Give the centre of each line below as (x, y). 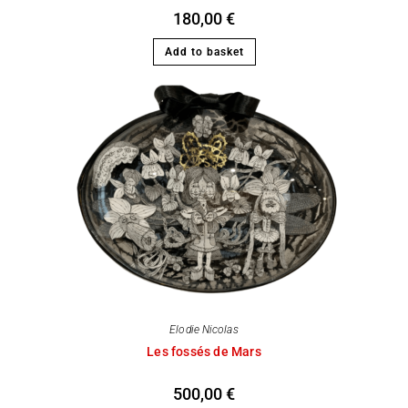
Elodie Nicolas (204, 329)
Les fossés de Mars (204, 351)
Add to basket (204, 52)
